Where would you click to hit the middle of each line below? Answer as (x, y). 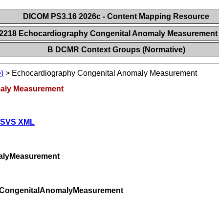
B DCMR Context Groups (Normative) (116, 50)
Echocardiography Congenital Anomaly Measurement (105, 73)
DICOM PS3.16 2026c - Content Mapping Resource (116, 16)
